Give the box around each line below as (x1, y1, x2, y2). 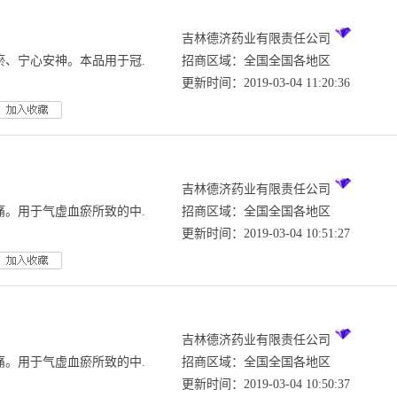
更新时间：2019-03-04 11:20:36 (182, 76, 350, 90)
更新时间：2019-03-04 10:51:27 (182, 227, 350, 240)
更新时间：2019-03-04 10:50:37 (182, 378, 350, 391)
